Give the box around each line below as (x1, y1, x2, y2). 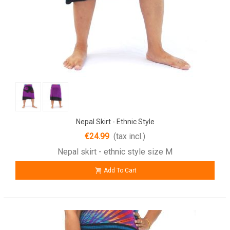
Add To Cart (104, 166, 137, 174)
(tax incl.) (113, 131, 145, 141)
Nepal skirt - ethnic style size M (57, 146, 172, 157)
